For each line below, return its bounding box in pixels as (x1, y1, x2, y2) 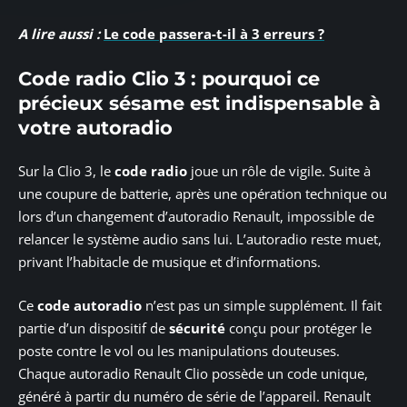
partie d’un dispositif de (18, 318, 169, 337)
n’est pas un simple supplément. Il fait (142, 295, 382, 314)
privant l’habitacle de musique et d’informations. (18, 253, 321, 272)
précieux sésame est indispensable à (18, 91, 381, 114)
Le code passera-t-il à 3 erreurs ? (104, 25, 324, 44)
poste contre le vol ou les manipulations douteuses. (18, 341, 340, 360)
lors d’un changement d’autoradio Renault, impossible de (18, 207, 374, 226)
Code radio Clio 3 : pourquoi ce (18, 66, 320, 90)
